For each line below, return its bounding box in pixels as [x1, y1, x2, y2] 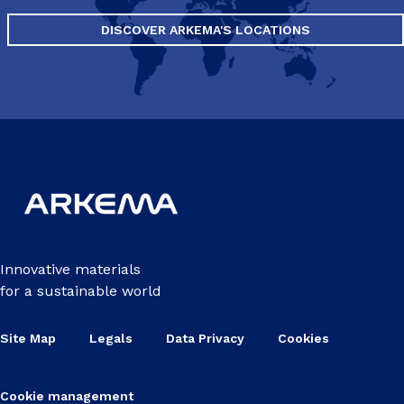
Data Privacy [166, 330, 244, 345]
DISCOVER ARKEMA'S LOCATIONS [101, 23, 310, 37]
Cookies [278, 330, 329, 345]
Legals [89, 330, 133, 345]
